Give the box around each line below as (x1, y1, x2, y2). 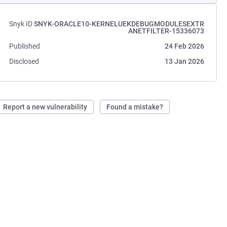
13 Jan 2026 (164, 57, 204, 65)
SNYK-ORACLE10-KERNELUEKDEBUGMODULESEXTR (33, 20, 204, 28)
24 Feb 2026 (164, 42, 204, 50)
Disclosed (9, 57, 40, 65)
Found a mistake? (106, 103, 164, 111)
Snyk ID (9, 20, 33, 28)
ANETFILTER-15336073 (128, 27, 204, 35)
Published (9, 42, 41, 50)
